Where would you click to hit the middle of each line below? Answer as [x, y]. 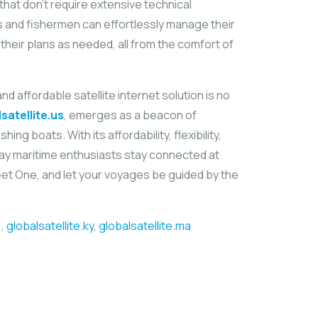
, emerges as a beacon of [130, 115]
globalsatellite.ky [50, 225]
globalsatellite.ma [145, 225]
